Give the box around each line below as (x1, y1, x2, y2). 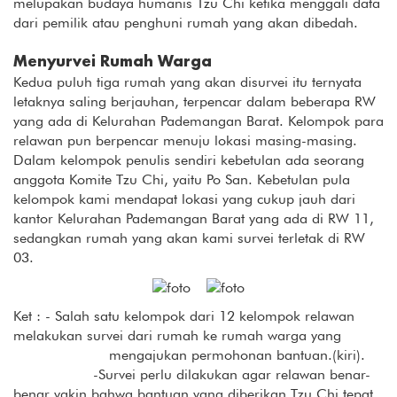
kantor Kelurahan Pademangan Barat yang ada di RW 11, (13, 210, 374, 227)
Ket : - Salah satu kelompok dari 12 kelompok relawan (13, 307, 354, 324)
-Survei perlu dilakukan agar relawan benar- (13, 365, 370, 383)
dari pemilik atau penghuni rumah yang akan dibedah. (13, 14, 358, 31)
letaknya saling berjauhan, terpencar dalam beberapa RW (13, 93, 376, 110)
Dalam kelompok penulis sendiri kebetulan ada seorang (13, 152, 364, 168)
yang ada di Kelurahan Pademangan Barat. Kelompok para (13, 113, 384, 129)
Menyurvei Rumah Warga (13, 55, 212, 70)
